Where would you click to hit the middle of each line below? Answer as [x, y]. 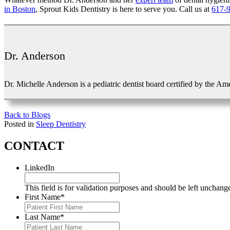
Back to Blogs [27, 115]
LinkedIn [40, 167]
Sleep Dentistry [61, 124]
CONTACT [34, 146]
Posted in [20, 124]
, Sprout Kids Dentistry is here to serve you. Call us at [123, 9]
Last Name [42, 217]
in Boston [20, 9]
